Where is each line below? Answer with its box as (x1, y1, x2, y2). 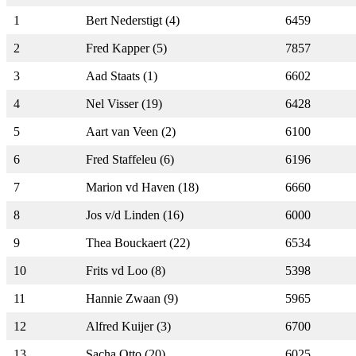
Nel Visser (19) (86, 96, 162, 110)
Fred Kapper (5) (86, 41, 167, 55)
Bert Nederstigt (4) (86, 13, 180, 27)
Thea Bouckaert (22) (86, 235, 190, 250)
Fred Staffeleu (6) (86, 152, 174, 166)
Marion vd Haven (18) (86, 180, 199, 194)
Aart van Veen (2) (86, 124, 176, 138)
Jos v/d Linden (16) (86, 207, 184, 222)
